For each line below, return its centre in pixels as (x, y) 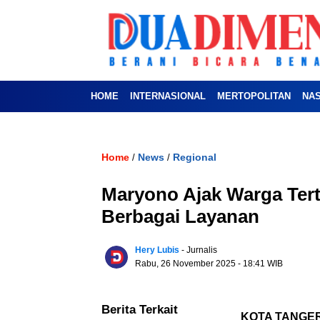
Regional (195, 157)
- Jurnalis (199, 250)
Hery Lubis (157, 250)
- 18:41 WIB (260, 264)
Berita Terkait (140, 310)
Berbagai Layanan (183, 217)
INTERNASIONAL (168, 96)
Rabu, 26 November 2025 (186, 264)
